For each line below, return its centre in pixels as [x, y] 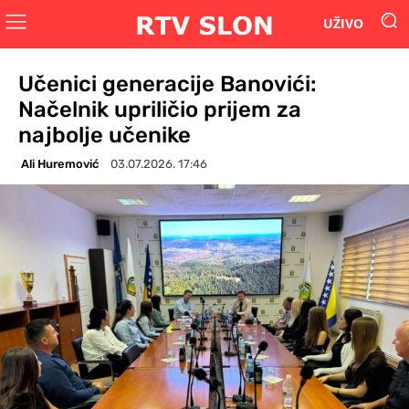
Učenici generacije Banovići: [168, 84]
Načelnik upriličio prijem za [160, 109]
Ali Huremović [60, 163]
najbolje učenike [105, 135]
